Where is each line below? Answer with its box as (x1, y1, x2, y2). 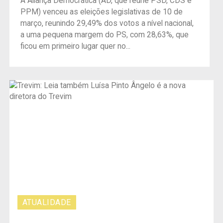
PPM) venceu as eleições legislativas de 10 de (20, 7, 183, 17)
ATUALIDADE (22, 197, 71, 207)
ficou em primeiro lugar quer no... (20, 42, 130, 51)
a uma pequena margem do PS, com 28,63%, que (20, 30, 189, 40)
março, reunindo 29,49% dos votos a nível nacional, (20, 19, 194, 28)
